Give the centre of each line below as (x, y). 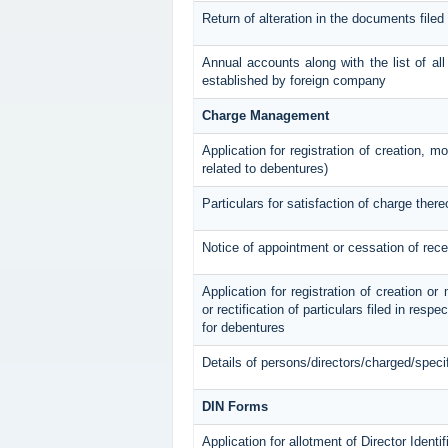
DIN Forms (234, 407)
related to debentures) (264, 169)
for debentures (243, 328)
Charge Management (265, 116)
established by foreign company (293, 81)
